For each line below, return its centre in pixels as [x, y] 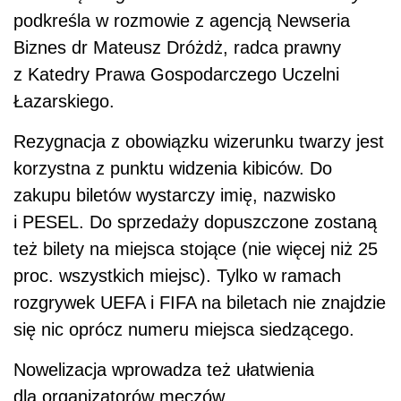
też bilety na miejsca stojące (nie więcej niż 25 [196, 249]
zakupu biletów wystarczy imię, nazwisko [175, 196]
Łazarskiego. [64, 102]
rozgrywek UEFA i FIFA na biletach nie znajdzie [200, 303]
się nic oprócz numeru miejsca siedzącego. [184, 330]
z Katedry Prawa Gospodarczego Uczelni [176, 75]
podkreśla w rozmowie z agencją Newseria [182, 21]
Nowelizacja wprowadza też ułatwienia [164, 370]
